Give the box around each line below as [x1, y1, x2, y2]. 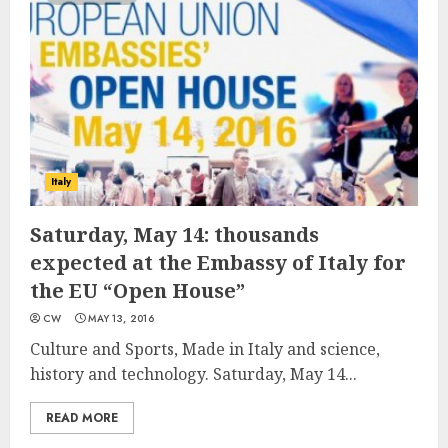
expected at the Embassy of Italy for [30, 249, 406, 276]
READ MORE [46, 409, 118, 427]
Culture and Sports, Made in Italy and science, [30, 338, 380, 360]
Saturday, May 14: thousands [30, 221, 319, 248]
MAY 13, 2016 [88, 311, 154, 326]
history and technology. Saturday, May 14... [30, 363, 357, 385]
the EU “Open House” [30, 277, 245, 304]
